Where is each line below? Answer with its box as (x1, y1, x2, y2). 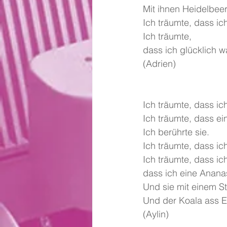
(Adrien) (143, 57, 178, 69)
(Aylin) (143, 208, 169, 220)
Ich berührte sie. (143, 126, 209, 138)
